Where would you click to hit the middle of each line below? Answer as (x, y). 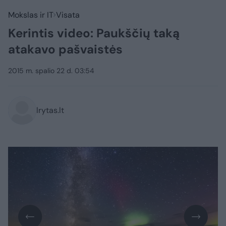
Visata (68, 15)
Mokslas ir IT (31, 15)
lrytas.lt (50, 110)
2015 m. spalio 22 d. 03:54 (51, 71)
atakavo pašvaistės (65, 49)
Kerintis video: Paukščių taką (94, 33)
